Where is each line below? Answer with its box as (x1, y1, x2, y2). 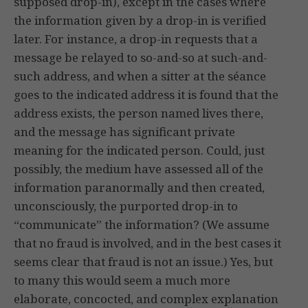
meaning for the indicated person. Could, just (14, 142, 265, 159)
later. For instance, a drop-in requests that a (14, 31, 258, 47)
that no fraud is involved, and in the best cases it (14, 235, 281, 252)
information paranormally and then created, (14, 179, 265, 196)
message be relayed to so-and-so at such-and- (14, 49, 267, 66)
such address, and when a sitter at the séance (14, 68, 266, 85)
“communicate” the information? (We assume (14, 217, 269, 233)
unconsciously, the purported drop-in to (14, 198, 238, 214)
